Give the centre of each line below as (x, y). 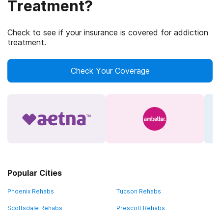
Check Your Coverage (110, 71)
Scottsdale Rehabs (35, 208)
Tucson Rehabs (138, 191)
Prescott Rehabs (140, 208)
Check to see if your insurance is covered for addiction (108, 32)
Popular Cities (35, 173)
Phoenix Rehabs (31, 191)
